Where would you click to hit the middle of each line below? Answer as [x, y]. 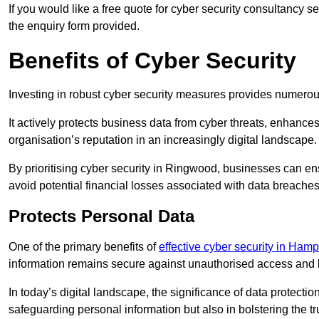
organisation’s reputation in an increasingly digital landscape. [163, 140]
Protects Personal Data [101, 216]
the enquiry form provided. [74, 26]
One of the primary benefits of [84, 247]
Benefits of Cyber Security [152, 61]
